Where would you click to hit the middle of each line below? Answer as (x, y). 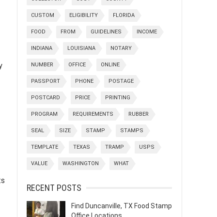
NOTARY (121, 48)
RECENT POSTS (54, 188)
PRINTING (118, 98)
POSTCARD (46, 98)
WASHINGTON (81, 163)
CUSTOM (43, 15)
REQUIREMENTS (93, 114)
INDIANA (42, 48)
